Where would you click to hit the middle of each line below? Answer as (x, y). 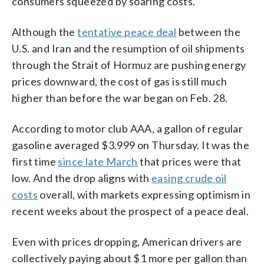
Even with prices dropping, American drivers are (127, 241)
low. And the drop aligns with (82, 178)
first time (35, 161)
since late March (98, 161)
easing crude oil (189, 178)
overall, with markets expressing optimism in (144, 194)
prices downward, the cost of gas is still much (120, 81)
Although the (45, 32)
